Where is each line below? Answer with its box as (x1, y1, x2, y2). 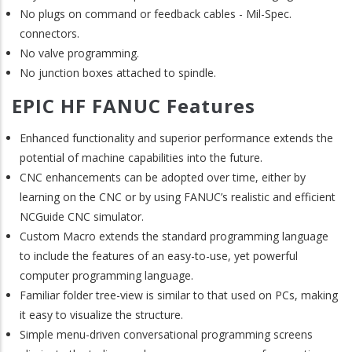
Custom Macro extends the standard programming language (20, 229, 328, 244)
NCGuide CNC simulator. (20, 209, 144, 225)
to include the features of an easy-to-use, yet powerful (20, 248, 298, 264)
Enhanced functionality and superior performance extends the (20, 130, 333, 146)
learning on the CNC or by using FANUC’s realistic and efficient (20, 189, 335, 205)
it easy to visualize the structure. (20, 307, 183, 323)
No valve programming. (20, 46, 139, 61)
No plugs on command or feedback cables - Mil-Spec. (20, 6, 291, 22)
